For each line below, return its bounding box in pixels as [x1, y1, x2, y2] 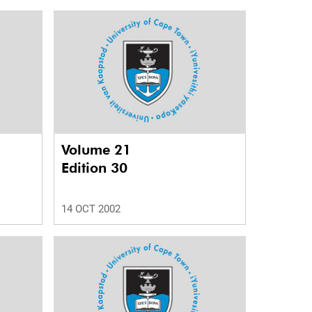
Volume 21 [61, 141, 135, 159]
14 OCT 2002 [61, 203, 120, 216]
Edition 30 [61, 159, 127, 177]
